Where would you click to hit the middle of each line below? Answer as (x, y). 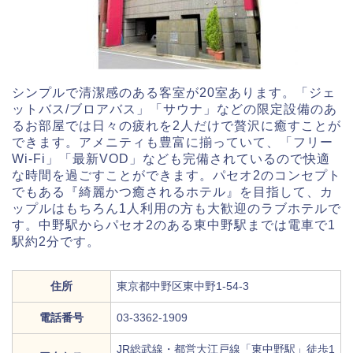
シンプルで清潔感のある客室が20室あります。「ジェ (174, 93)
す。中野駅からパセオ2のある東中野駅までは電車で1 (174, 225)
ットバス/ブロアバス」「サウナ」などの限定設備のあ (175, 110)
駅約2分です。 (56, 242)
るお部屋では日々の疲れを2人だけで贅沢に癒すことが (176, 126)
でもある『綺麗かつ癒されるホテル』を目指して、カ (173, 192)
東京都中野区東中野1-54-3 (183, 286)
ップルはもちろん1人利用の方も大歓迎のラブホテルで (176, 209)
